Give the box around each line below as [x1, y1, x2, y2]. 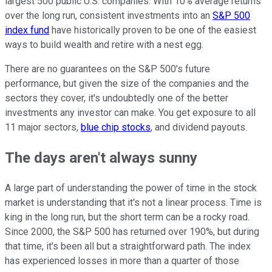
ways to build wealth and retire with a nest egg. [5, 39, 203, 51]
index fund [5, 24, 49, 36]
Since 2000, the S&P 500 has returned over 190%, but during [5, 226, 259, 238]
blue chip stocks [81, 121, 151, 134]
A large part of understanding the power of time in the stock [5, 182, 257, 194]
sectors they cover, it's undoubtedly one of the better [5, 92, 228, 104]
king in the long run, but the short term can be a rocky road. [5, 211, 250, 223]
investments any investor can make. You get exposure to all [5, 107, 256, 119]
